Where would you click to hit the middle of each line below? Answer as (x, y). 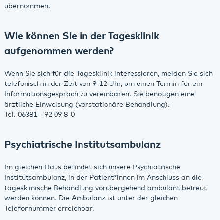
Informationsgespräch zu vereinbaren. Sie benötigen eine (99, 94)
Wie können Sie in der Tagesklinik (82, 36)
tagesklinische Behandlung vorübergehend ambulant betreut (105, 188)
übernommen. (27, 6)
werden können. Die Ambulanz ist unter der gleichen (91, 198)
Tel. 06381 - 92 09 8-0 (39, 115)
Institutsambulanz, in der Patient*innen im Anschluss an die (103, 178)
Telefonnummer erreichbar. (49, 208)
